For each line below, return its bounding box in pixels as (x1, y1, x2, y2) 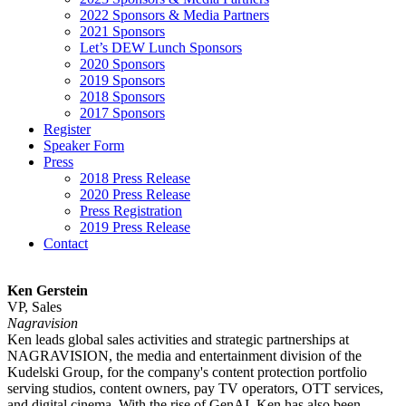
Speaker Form (43, 138, 124, 153)
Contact (43, 236, 88, 251)
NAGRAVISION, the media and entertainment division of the (7, 348, 362, 363)
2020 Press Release (80, 187, 190, 202)
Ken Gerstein (7, 283, 88, 298)
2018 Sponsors (80, 89, 165, 104)
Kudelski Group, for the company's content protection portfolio (7, 364, 367, 380)
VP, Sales (7, 299, 62, 314)
